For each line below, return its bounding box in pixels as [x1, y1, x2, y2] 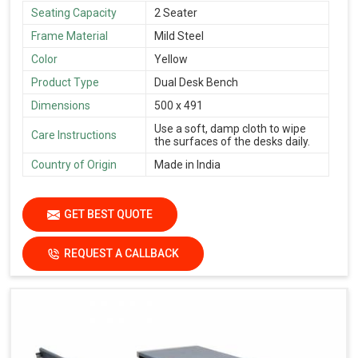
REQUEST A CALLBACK [64, 246, 179, 260]
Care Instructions [31, 128, 117, 141]
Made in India [154, 157, 221, 171]
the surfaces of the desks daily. [154, 134, 310, 148]
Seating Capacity [31, 6, 117, 19]
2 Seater [154, 6, 197, 19]
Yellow [154, 52, 188, 66]
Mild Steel [154, 29, 204, 42]
